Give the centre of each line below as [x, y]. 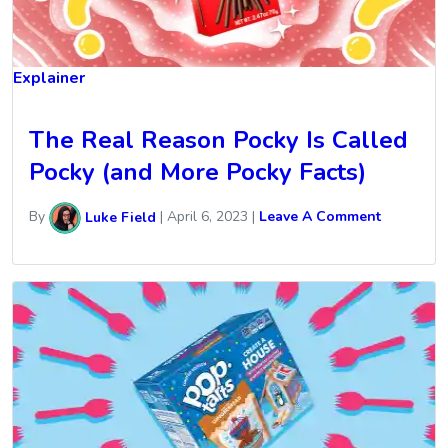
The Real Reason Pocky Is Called [218, 140]
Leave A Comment [320, 217]
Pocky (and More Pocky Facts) [197, 172]
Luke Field [118, 217]
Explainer [49, 77]
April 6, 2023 [207, 217]
